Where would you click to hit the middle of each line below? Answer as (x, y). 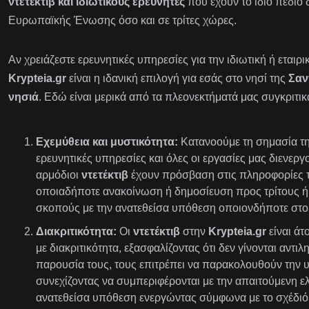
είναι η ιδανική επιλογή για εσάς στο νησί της (177, 79)
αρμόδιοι (58, 175)
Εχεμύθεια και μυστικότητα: (107, 142)
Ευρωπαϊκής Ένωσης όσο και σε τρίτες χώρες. (122, 21)
